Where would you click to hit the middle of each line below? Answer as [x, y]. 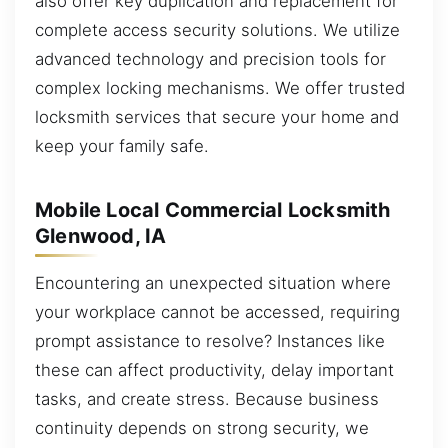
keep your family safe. [122, 146]
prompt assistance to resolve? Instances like [210, 341]
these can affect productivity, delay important [214, 370]
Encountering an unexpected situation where [213, 283]
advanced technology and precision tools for [210, 59]
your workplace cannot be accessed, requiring [217, 312]
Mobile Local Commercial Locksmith [213, 209]
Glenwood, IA [101, 235]
